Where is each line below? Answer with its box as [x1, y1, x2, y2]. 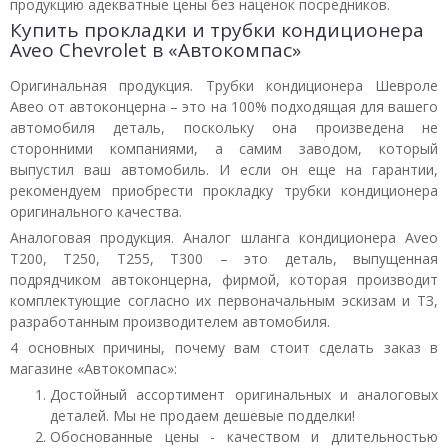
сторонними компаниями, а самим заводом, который [10, 139, 438, 158]
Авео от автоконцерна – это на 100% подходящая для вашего [10, 97, 438, 116]
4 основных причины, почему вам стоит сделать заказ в [10, 338, 438, 357]
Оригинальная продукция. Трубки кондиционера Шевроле [10, 76, 438, 95]
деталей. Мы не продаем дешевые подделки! [50, 406, 355, 425]
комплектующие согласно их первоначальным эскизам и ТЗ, [10, 291, 438, 310]
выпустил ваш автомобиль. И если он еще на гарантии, [10, 160, 438, 179]
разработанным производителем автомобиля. [10, 312, 330, 331]
